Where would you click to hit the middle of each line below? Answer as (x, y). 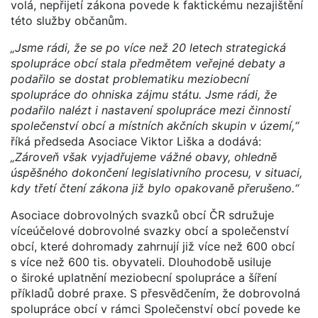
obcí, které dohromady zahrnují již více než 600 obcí (153, 246)
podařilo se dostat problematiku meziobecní (130, 78)
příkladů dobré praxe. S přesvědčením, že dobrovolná (155, 293)
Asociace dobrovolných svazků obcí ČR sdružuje (142, 215)
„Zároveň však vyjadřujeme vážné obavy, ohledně (144, 157)
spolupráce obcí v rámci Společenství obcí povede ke (155, 308)
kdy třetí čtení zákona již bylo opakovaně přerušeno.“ (155, 188)
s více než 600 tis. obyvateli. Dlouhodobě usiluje (141, 262)
